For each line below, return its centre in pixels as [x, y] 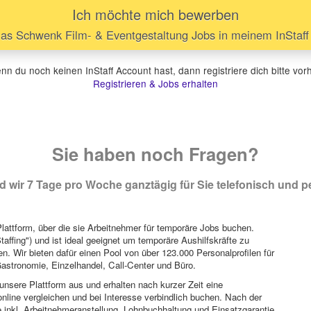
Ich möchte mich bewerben [155, 15]
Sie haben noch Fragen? [155, 154]
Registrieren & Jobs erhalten [155, 84]
